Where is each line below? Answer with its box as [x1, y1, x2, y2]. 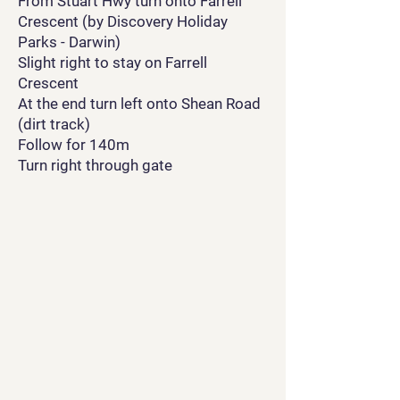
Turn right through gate [18, 156, 172, 174]
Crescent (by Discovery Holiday [18, 12, 228, 30]
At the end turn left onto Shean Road [18, 95, 261, 112]
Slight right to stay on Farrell [18, 54, 207, 71]
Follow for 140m [18, 136, 129, 154]
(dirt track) [18, 115, 90, 133]
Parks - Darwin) [18, 33, 121, 51]
